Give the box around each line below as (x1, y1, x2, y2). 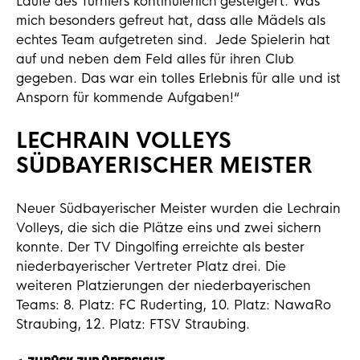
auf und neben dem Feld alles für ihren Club (16, 51, 294, 67)
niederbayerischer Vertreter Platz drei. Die (16, 258, 286, 275)
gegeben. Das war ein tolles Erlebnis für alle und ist (16, 70, 341, 87)
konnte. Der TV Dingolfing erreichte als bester (16, 239, 305, 256)
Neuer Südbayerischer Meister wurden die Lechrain (16, 200, 341, 217)
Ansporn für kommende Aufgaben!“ (16, 89, 239, 106)
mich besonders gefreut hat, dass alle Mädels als (16, 12, 325, 29)
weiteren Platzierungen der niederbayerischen (16, 277, 311, 294)
